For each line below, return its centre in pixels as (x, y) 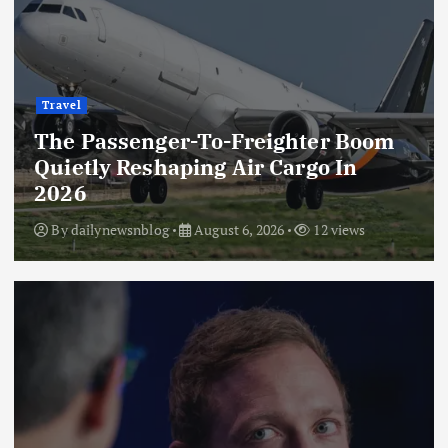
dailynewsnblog (119, 230)
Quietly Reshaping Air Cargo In (196, 166)
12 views (338, 230)
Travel (61, 105)
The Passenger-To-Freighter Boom (214, 140)
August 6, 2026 (237, 230)
